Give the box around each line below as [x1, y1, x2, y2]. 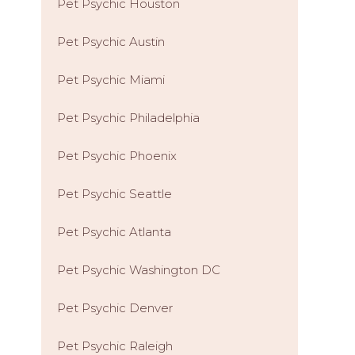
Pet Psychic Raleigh [57, 338, 173, 353]
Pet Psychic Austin [57, 34, 165, 49]
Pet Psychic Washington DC [57, 262, 220, 277]
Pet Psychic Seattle [57, 186, 172, 201]
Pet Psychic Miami [57, 72, 165, 87]
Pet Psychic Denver [57, 300, 173, 315]
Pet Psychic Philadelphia [57, 110, 200, 125]
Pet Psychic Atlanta [57, 224, 171, 239]
